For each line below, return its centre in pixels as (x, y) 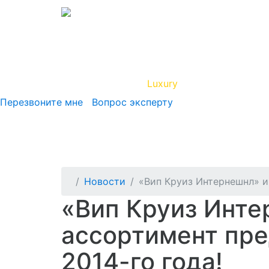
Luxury (163, 83)
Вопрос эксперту (129, 102)
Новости (105, 182)
